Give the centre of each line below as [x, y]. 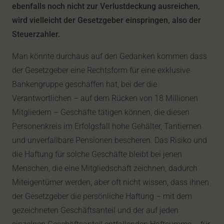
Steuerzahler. [36, 34]
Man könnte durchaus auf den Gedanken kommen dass [109, 56]
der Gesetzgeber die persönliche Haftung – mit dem [102, 196]
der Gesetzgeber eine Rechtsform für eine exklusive [101, 70]
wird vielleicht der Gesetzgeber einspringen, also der [106, 20]
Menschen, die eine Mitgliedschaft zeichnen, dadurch [105, 168]
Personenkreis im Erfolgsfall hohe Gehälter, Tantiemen [107, 126]
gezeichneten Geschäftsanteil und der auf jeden [95, 210]
